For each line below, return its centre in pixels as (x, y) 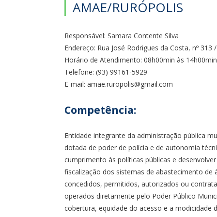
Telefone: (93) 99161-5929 (106, 72)
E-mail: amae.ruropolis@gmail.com (119, 84)
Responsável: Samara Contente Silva (122, 36)
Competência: (100, 110)
